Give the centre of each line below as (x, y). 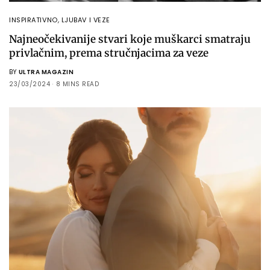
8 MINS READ (77, 84)
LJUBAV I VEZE (86, 20)
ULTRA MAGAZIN (46, 72)
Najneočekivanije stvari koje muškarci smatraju (130, 39)
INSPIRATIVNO (33, 20)
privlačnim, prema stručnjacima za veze (109, 53)
